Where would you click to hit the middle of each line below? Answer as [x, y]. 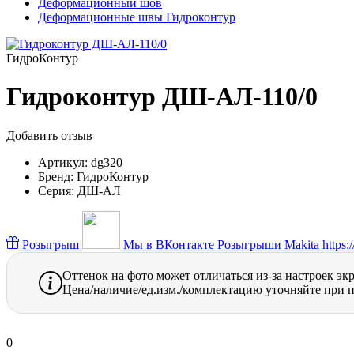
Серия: [56, 190]
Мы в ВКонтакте [169, 244]
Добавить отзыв [49, 135]
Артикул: [63, 162]
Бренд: [56, 176]
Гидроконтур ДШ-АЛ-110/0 [162, 97]
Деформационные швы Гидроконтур [137, 17]
